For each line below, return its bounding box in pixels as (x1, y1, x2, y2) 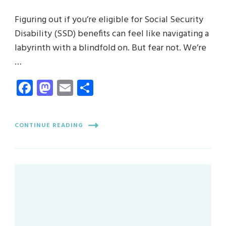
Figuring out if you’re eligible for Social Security (15, 13, 203, 28)
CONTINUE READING (15, 120, 83, 131)
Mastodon (53, 75, 122, 101)
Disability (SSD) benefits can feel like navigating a (15, 27, 209, 42)
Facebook (33, 75, 98, 101)
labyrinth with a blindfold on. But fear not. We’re (15, 41, 206, 56)
